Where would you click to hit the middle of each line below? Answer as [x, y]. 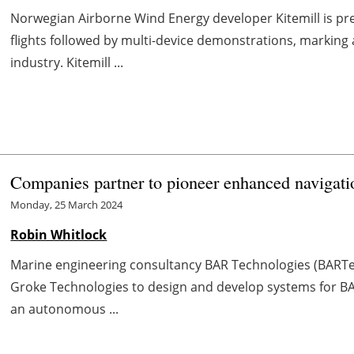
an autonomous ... [65, 309]
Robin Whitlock [59, 234]
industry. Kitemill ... [67, 62]
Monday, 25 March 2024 [67, 204]
